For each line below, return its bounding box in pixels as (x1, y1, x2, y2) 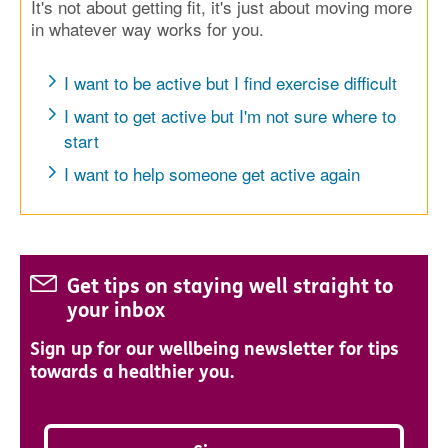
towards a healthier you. (30, 360, 234, 383)
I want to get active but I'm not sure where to (64, 102, 396, 128)
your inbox (67, 298, 165, 322)
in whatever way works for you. (31, 15, 264, 41)
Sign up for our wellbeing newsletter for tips (30, 337, 399, 360)
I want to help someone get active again (64, 160, 360, 186)
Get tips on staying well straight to (67, 274, 393, 298)
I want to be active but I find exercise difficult (64, 69, 397, 95)
